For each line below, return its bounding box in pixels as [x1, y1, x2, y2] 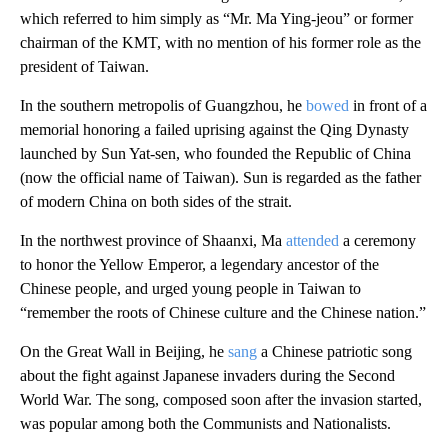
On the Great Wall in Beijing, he [20, 342, 228, 360]
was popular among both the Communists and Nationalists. [20, 414, 391, 432]
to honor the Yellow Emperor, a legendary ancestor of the [20, 255, 379, 273]
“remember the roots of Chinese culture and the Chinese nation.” [20, 303, 426, 321]
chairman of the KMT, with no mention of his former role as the [20, 33, 421, 51]
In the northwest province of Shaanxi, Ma [20, 231, 286, 249]
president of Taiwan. [20, 57, 149, 75]
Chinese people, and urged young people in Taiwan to [20, 279, 361, 297]
